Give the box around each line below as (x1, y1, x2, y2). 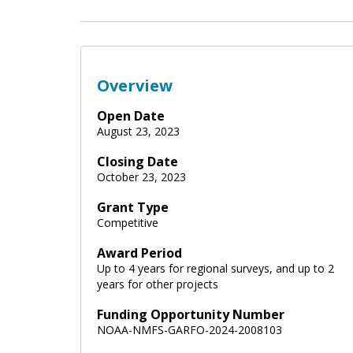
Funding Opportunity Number (97, 305, 284, 323)
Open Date (97, 106, 165, 124)
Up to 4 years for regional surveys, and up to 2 (97, 260, 334, 276)
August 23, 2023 (97, 123, 180, 139)
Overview (97, 74, 173, 96)
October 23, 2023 (97, 169, 186, 184)
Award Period (97, 243, 182, 262)
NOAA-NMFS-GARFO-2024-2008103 (97, 321, 282, 337)
